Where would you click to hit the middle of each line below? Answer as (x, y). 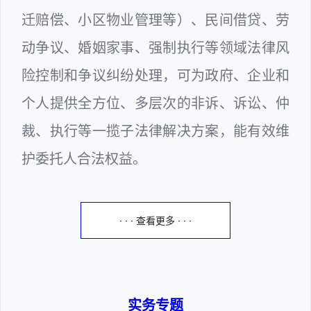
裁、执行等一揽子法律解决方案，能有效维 (155, 131)
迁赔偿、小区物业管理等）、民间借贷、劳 (155, 20)
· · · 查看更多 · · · (155, 220)
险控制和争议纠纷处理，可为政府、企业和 (155, 75)
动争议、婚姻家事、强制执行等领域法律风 (155, 48)
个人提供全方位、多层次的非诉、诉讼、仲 (155, 103)
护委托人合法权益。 (88, 159)
